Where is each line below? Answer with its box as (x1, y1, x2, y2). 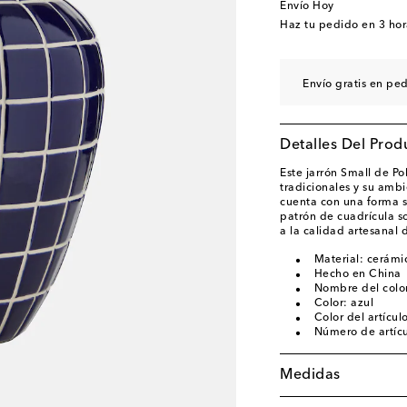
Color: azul (313, 298, 373, 309)
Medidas (280, 368, 341, 382)
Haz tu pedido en (280, 20, 379, 31)
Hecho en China (313, 269, 402, 280)
